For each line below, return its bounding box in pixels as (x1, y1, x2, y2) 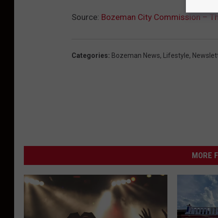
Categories (72, 51, 108, 59)
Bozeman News (111, 51, 160, 59)
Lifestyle (163, 51, 189, 59)
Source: (72, 12, 101, 22)
